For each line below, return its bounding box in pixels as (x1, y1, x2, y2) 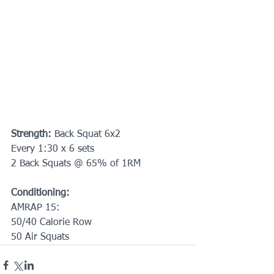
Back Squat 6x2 (54, 129, 120, 139)
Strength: (11, 129, 54, 139)
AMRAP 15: (11, 202, 60, 213)
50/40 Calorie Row (11, 217, 92, 228)
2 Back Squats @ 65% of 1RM (11, 158, 141, 169)
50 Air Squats (11, 232, 69, 242)
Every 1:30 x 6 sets (11, 144, 94, 154)
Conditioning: (11, 188, 70, 198)
